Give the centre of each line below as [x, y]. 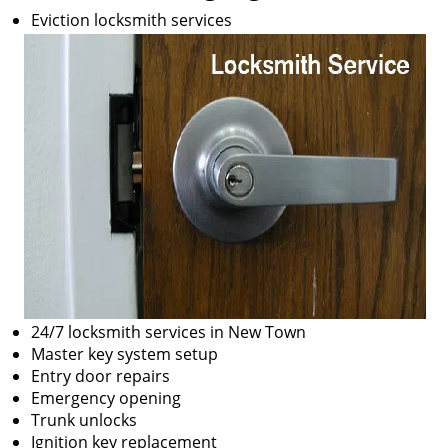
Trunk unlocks [84, 420]
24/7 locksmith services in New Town [168, 332]
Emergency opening [106, 398]
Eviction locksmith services [131, 20]
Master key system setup [124, 354]
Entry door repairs [100, 376]
